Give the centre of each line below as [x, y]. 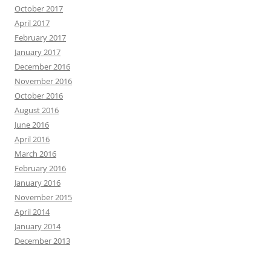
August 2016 [37, 110]
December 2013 [42, 240]
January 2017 [38, 52]
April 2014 [32, 211]
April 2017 [32, 23]
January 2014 [38, 226]
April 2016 [32, 139]
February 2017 [40, 37]
